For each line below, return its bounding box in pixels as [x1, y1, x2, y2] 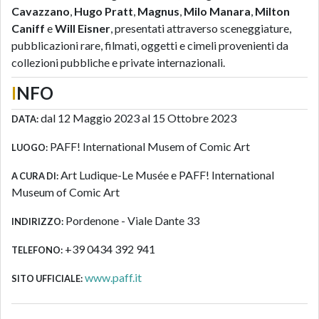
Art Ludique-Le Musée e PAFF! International [58, 168, 274, 182]
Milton [255, 4, 290, 18]
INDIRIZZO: [11, 216, 63, 227]
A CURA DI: [11, 170, 58, 182]
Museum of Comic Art [11, 185, 120, 199]
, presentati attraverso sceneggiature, [110, 21, 291, 35]
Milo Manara [184, 4, 251, 18]
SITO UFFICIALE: [11, 273, 83, 284]
